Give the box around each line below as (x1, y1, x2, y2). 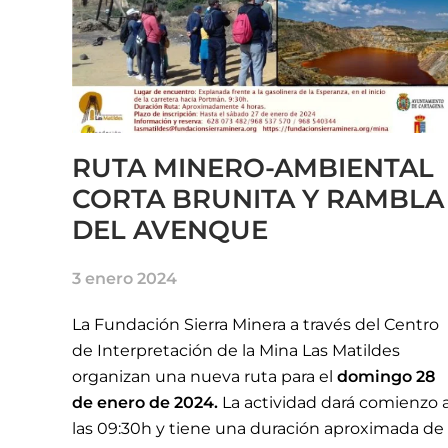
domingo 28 (337, 366, 435, 386)
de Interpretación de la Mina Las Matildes (72, 340, 400, 360)
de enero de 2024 (72, 392, 214, 412)
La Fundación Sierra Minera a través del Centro (72, 314, 439, 334)
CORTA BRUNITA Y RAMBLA (72, 182, 444, 215)
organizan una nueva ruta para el (72, 366, 337, 386)
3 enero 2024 (72, 268, 177, 288)
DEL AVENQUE (72, 213, 268, 246)
